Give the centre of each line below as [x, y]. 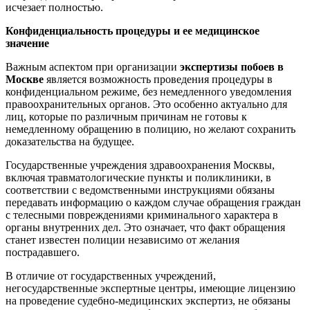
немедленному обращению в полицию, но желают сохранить [151, 129]
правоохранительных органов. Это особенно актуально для [146, 104]
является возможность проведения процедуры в [159, 79]
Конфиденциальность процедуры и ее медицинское [133, 30]
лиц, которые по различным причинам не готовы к [126, 116]
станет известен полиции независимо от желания [122, 239]
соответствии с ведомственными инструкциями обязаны [140, 190]
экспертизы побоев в [232, 66]
